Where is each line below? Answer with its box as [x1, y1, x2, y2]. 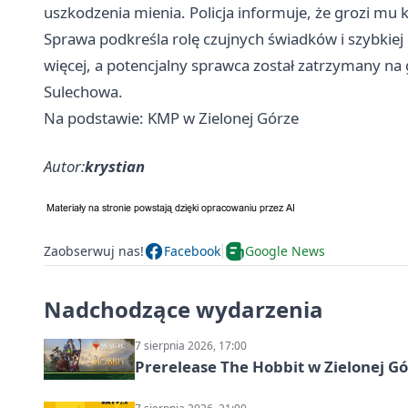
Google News [245, 242, 325, 260]
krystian [85, 155, 145, 177]
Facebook [164, 242, 220, 260]
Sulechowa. [44, 80, 123, 102]
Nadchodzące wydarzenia [44, 293, 323, 324]
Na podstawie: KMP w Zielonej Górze [44, 107, 299, 128]
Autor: [44, 155, 85, 177]
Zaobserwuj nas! [44, 242, 144, 260]
